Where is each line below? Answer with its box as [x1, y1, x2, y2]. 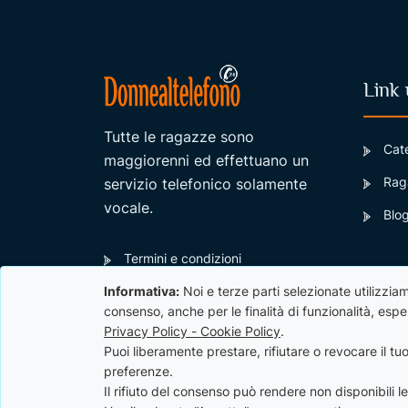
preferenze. [104, 363, 173, 379]
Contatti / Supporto [124, 316, 239, 332]
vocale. [104, 199, 153, 218]
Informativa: [104, 283, 179, 299]
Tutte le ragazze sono [104, 127, 254, 147]
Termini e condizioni [124, 250, 241, 267]
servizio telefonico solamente [104, 175, 307, 194]
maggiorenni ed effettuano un [104, 151, 309, 170]
